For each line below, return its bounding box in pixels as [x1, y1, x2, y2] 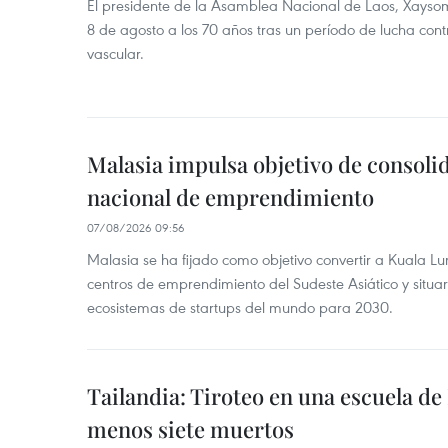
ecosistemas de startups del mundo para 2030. [87, 297, 393, 317]
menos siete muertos [87, 414, 294, 444]
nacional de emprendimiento [87, 182, 374, 212]
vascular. [87, 43, 144, 63]
